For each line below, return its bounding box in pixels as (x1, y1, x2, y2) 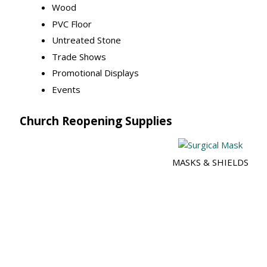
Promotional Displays (52, 67, 139, 79)
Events (52, 83, 81, 95)
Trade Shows (52, 50, 107, 63)
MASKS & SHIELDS (172, 156, 249, 169)
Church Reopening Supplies (20, 113, 173, 129)
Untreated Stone (52, 34, 122, 46)
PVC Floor (52, 17, 92, 30)
